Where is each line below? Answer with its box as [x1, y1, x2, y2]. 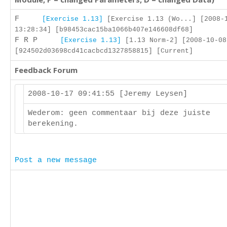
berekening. [28, 120, 78, 128]
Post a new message [15, 156, 97, 165]
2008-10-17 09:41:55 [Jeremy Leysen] [28, 90, 192, 98]
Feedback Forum [15, 65, 78, 75]
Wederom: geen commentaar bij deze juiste [28, 109, 210, 118]
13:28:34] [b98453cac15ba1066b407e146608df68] [15, 26, 193, 33]
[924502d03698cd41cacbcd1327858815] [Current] [15, 47, 193, 55]
